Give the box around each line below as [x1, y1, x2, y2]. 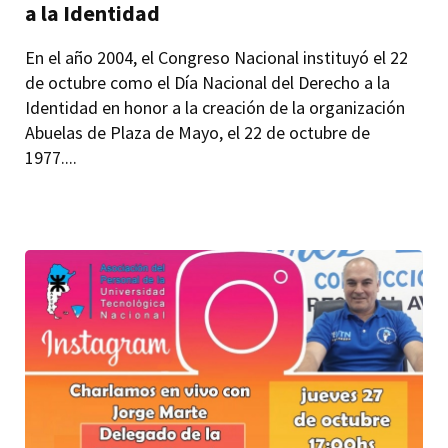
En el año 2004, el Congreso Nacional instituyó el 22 [25, 46, 409, 70]
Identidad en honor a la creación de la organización [25, 96, 406, 120]
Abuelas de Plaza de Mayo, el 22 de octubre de [25, 121, 371, 145]
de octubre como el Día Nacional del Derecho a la [25, 71, 391, 95]
